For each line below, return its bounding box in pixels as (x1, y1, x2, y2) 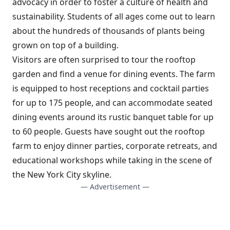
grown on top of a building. (12, 40, 119, 51)
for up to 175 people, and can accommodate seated (12, 97, 213, 108)
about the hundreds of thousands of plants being (12, 25, 205, 36)
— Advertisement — (81, 182, 149, 191)
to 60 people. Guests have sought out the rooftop (12, 126, 205, 137)
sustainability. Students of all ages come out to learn (12, 11, 215, 22)
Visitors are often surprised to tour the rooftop (12, 54, 196, 65)
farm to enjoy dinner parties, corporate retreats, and (12, 140, 217, 151)
